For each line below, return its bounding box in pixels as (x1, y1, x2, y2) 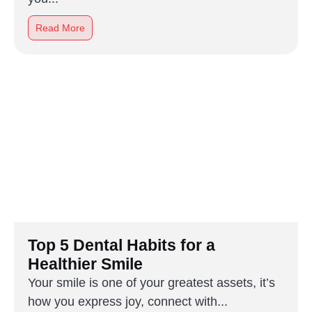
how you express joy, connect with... (28, 295, 228, 309)
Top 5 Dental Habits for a (28, 236, 215, 254)
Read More (36, 22, 85, 33)
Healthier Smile (28, 255, 143, 273)
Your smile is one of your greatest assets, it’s (28, 276, 275, 290)
